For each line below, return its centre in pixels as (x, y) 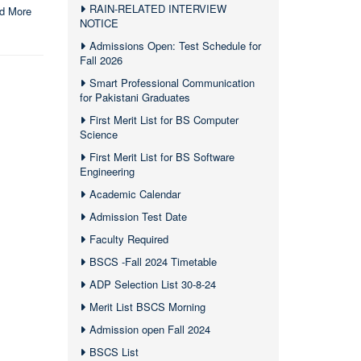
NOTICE (99, 23)
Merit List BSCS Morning (147, 307)
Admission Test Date (138, 216)
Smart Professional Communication (172, 83)
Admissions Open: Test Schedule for (175, 46)
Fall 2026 (101, 60)
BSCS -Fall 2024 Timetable (153, 261)
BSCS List (114, 352)
